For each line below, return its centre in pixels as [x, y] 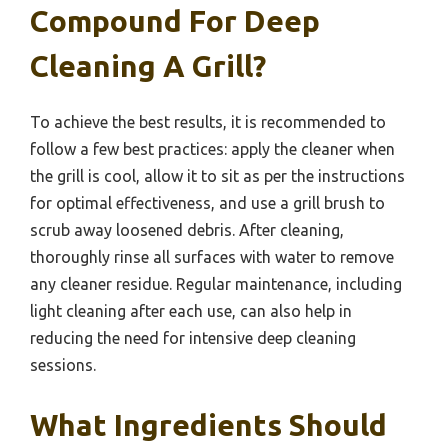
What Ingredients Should [208, 425]
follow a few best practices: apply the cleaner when [212, 149]
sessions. [63, 365]
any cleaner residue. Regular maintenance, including [216, 284]
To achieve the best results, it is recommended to [208, 122]
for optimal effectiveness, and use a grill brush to [207, 203]
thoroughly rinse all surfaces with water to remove [212, 257]
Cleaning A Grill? [148, 66]
